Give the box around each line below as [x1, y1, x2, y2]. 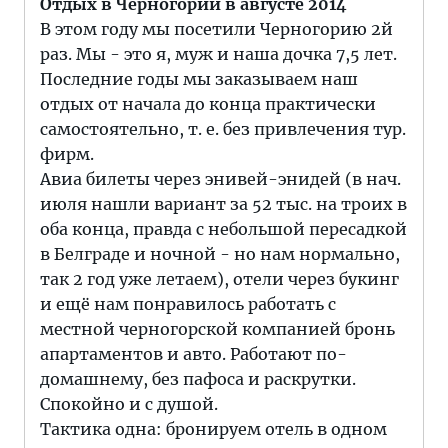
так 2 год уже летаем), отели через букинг [40, 269, 399, 289]
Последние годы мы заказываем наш [40, 69, 358, 89]
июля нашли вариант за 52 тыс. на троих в [40, 194, 407, 214]
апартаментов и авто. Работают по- [40, 344, 347, 364]
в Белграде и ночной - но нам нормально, [40, 244, 400, 264]
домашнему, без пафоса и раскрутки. [40, 369, 356, 389]
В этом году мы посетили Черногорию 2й [40, 19, 393, 39]
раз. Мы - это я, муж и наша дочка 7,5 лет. [40, 44, 397, 64]
